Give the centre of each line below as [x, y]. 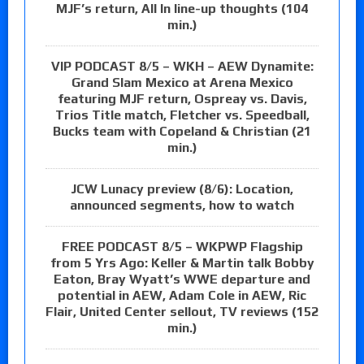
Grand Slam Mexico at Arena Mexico [182, 83]
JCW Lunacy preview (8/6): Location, [182, 189]
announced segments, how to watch [182, 206]
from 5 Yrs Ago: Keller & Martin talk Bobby [182, 263]
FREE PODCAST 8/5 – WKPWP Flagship [182, 247]
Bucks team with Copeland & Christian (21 [182, 132]
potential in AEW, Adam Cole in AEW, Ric [182, 296]
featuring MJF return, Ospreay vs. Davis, [182, 99]
